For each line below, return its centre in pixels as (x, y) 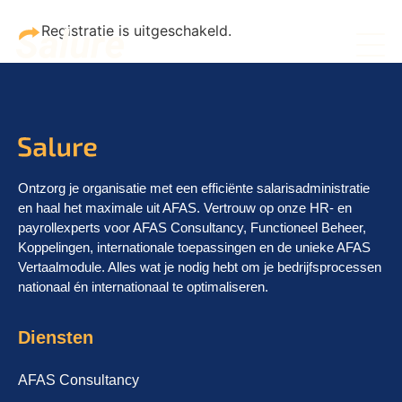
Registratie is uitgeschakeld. (137, 31)
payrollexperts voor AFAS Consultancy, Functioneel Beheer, (192, 227)
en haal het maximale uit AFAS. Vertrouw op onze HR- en (185, 208)
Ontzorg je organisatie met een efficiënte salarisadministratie (194, 188)
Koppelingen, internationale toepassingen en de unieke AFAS (194, 247)
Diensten (56, 338)
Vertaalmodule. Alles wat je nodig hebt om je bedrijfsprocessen (200, 267)
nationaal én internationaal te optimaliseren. (143, 287)
